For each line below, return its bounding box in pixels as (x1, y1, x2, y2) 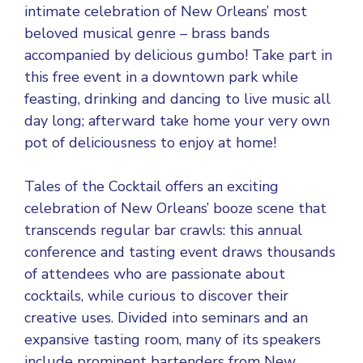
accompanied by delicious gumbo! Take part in (24, 45, 332, 65)
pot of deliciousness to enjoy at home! (24, 133, 276, 152)
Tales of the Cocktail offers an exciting (24, 177, 279, 196)
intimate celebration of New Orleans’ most (24, 2, 307, 21)
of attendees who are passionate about (24, 264, 285, 284)
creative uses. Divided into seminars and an (24, 308, 308, 327)
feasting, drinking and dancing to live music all (24, 89, 331, 109)
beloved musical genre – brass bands (24, 23, 270, 43)
